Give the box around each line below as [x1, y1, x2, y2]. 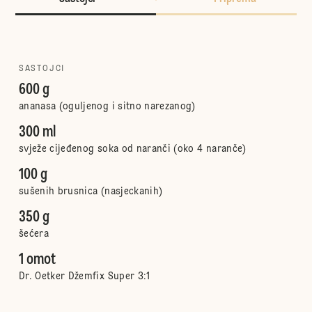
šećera [18, 229, 49, 239]
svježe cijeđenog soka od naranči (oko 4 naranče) [18, 144, 247, 154]
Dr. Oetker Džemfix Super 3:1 [18, 272, 150, 281]
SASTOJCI [18, 65, 65, 73]
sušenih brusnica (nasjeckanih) [18, 187, 163, 196]
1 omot [18, 252, 56, 267]
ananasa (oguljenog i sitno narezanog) [18, 102, 196, 111]
